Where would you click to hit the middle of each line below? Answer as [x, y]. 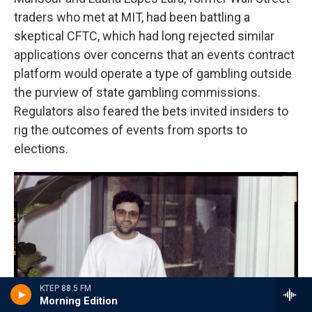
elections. [41, 149]
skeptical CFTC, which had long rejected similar [144, 36]
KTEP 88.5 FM [65, 288]
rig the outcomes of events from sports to [131, 130]
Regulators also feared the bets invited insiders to [151, 111]
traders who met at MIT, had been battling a [132, 17]
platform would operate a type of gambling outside [153, 73]
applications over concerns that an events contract [154, 55]
